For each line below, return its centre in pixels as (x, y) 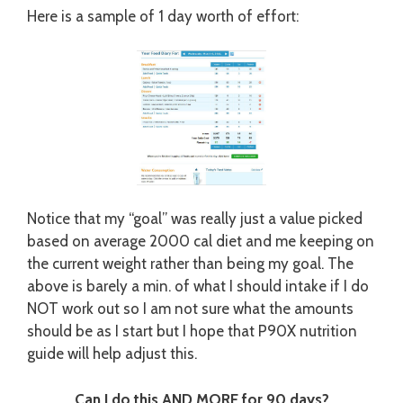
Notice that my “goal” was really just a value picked (195, 219)
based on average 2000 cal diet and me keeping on (201, 242)
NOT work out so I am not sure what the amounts (190, 309)
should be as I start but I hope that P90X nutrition (192, 331)
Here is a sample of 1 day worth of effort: (163, 16)
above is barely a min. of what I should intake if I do (198, 287)
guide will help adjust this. (112, 354)
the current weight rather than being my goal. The (190, 264)
